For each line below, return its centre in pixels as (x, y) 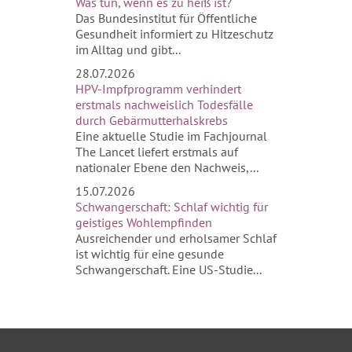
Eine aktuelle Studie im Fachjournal (171, 136)
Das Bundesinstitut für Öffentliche (166, 18)
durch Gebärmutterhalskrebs (152, 120)
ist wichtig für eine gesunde (150, 254)
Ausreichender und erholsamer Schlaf (176, 238)
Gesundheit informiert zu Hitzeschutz (174, 34)
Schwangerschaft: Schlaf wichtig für (172, 207)
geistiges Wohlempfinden (144, 222)
